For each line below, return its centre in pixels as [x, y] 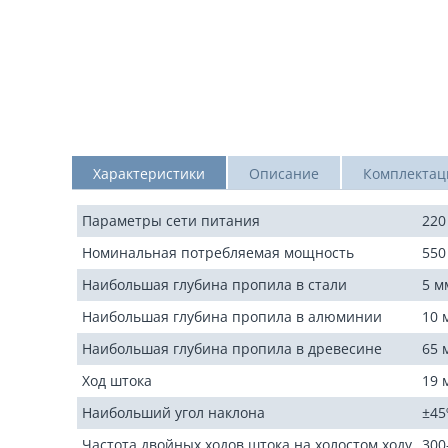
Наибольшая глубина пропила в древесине [232, 348]
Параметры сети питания [171, 220]
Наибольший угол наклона [173, 412]
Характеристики [149, 173]
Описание [284, 173]
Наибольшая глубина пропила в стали [214, 284]
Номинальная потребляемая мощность [218, 252]
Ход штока [117, 380]
